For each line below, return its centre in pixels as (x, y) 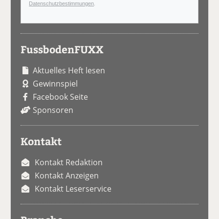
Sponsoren (53, 110)
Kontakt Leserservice (73, 188)
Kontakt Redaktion (69, 162)
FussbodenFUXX (62, 49)
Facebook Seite (61, 97)
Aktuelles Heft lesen (69, 70)
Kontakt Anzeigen (67, 175)
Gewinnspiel (55, 83)
